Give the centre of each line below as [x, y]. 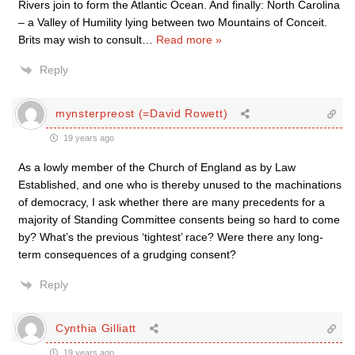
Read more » [189, 39]
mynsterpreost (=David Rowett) [142, 114]
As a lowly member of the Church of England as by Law [157, 167]
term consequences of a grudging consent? [127, 254]
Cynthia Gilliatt [96, 328]
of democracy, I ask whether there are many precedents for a [172, 202]
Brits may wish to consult [80, 39]
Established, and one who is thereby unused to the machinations [180, 184]
